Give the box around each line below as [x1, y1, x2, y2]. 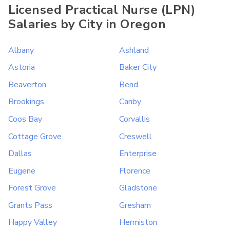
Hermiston [119, 217, 157, 228]
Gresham [119, 199, 151, 211]
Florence [119, 165, 150, 177]
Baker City [119, 62, 157, 73]
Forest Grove [8, 182, 56, 194]
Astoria [8, 62, 35, 73]
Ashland [119, 44, 149, 56]
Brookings [8, 96, 44, 108]
